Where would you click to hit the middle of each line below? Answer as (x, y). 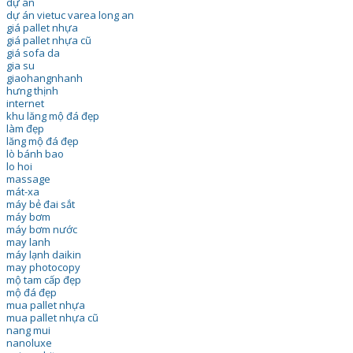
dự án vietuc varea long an (70, 15)
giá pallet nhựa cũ (48, 40)
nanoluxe (29, 342)
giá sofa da (33, 52)
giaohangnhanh (44, 78)
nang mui (28, 330)
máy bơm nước (41, 229)
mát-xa (22, 191)
